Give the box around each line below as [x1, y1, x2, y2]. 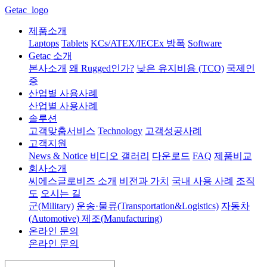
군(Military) [29, 201, 74, 211]
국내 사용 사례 [172, 176, 234, 186]
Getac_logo [5, 5, 48, 15]
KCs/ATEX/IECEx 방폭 [91, 38, 185, 48]
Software [188, 38, 222, 48]
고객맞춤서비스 [29, 126, 95, 136]
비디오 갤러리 [90, 151, 150, 161]
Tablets [61, 38, 88, 48]
